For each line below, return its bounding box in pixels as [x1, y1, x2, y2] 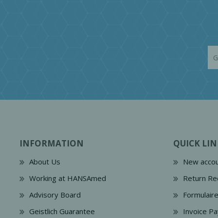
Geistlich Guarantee [29, 206, 95, 216]
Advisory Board [29, 190, 81, 200]
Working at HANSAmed [29, 173, 106, 183]
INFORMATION [19, 138, 84, 149]
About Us [29, 157, 60, 166]
